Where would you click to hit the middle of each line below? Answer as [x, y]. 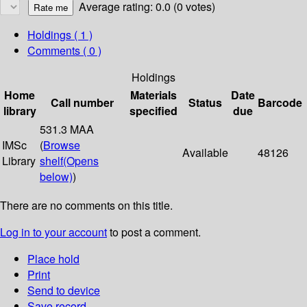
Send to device [64, 291]
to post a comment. [154, 232]
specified [153, 111]
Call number [82, 103]
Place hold [53, 259]
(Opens [81, 161]
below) [56, 177]
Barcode [280, 103]
